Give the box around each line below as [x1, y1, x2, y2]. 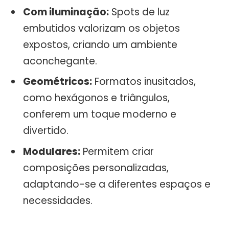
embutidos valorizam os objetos [23, 21, 180, 36]
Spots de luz [109, 5, 170, 19]
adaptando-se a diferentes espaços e [23, 177, 211, 191]
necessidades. [23, 193, 93, 208]
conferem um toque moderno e [23, 107, 176, 122]
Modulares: [23, 144, 80, 158]
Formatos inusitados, [92, 75, 196, 89]
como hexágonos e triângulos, [23, 91, 170, 105]
